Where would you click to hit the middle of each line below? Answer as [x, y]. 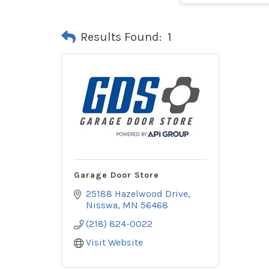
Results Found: [121, 37]
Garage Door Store [116, 175]
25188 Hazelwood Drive [137, 194]
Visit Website [114, 242]
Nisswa [102, 205]
